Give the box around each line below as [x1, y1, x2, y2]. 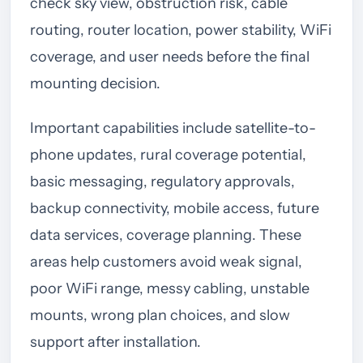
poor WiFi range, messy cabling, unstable [30, 279, 310, 297]
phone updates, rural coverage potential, [30, 145, 306, 164]
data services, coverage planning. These [30, 225, 301, 244]
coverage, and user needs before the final [30, 47, 310, 66]
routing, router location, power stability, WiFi [30, 20, 331, 39]
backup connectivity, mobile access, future [30, 199, 319, 217]
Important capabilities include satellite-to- [30, 118, 316, 137]
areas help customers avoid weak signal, [30, 252, 302, 271]
